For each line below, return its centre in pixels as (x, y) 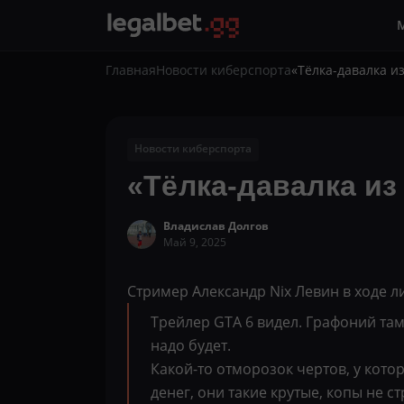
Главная (131, 69)
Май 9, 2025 (195, 242)
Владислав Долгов (216, 226)
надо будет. (191, 345)
